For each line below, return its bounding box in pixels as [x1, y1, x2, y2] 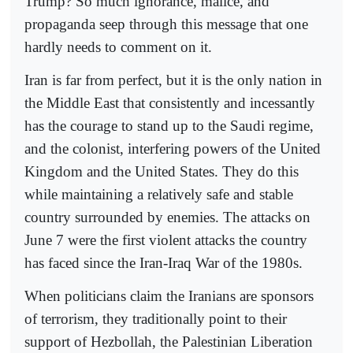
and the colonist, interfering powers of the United [24, 140, 321, 158]
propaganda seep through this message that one [24, 15, 308, 32]
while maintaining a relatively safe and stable [24, 186, 293, 203]
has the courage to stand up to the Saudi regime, [24, 117, 314, 135]
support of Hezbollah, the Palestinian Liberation [24, 333, 313, 351]
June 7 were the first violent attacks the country [24, 232, 307, 249]
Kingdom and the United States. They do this [24, 163, 299, 180]
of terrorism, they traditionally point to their [24, 310, 287, 328]
